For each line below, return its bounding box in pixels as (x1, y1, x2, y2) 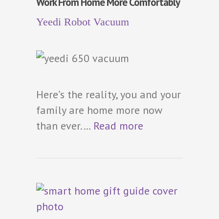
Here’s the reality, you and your (36, 87, 181, 101)
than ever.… (36, 118, 93, 132)
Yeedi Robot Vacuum (36, 15, 129, 28)
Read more (93, 118, 143, 132)
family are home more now (36, 103, 162, 117)
